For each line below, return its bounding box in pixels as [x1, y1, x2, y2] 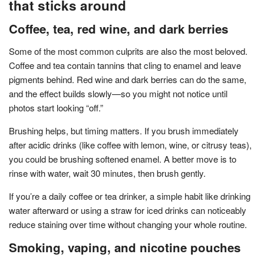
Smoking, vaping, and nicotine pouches [9, 238, 240, 256]
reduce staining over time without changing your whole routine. [9, 217, 247, 230]
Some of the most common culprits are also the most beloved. [9, 44, 247, 57]
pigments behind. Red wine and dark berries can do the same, [9, 72, 246, 85]
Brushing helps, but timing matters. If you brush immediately [9, 124, 239, 137]
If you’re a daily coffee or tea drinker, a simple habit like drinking [9, 189, 250, 202]
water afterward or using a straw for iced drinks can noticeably [9, 203, 246, 216]
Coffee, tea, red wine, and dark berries [9, 19, 228, 37]
